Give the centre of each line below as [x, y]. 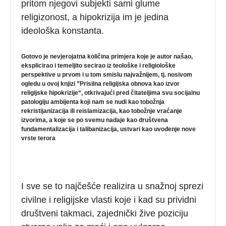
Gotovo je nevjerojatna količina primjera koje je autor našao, [107, 56]
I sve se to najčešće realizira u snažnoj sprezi [112, 186]
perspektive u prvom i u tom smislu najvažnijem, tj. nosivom [107, 74]
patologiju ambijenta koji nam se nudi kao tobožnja [93, 102]
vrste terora [39, 138]
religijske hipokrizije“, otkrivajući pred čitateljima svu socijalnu [111, 93]
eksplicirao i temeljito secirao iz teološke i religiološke [99, 65]
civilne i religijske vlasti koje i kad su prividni [109, 200]
